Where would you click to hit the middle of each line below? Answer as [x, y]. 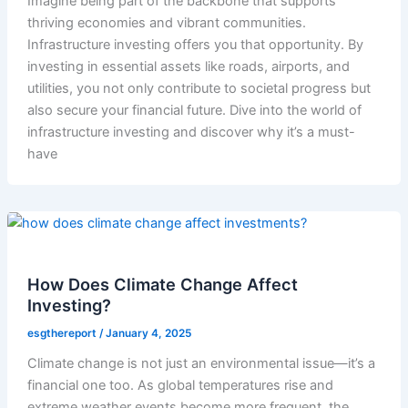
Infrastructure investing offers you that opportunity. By [195, 45]
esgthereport [63, 334]
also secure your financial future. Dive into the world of [194, 111]
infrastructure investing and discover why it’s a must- [191, 133]
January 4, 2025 [148, 334]
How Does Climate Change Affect [162, 285]
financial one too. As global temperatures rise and [180, 385]
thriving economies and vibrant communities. [166, 23]
